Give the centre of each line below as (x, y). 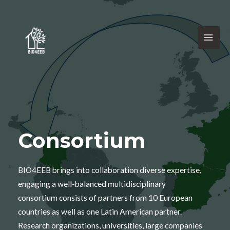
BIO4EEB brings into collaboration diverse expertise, (110, 170)
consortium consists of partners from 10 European (105, 198)
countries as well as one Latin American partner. (100, 212)
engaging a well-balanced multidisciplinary (92, 184)
